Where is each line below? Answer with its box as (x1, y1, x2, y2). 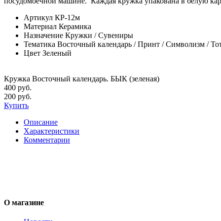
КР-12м (55, 13, 80, 22)
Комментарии (24, 135, 70, 144)
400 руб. (4, 83, 32, 92)
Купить (4, 101, 29, 110)
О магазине (4, 198, 44, 207)
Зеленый (42, 48, 72, 57)
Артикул (24, 13, 53, 22)
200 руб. (4, 92, 32, 101)
